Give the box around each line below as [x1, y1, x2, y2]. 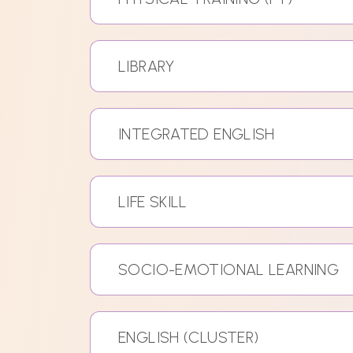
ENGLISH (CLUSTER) [117, 328, 259, 347]
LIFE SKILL [117, 192, 188, 212]
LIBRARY [117, 57, 175, 76]
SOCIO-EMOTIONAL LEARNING [117, 260, 340, 280]
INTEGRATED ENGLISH [117, 124, 275, 144]
